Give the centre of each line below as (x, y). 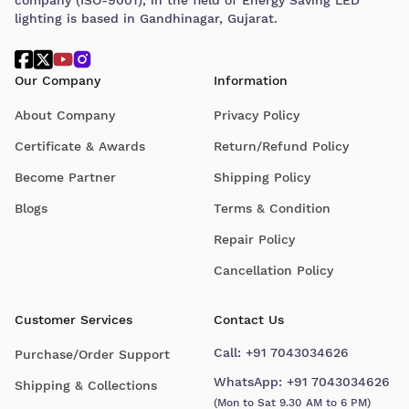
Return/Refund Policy (281, 146)
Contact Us (249, 319)
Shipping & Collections (86, 385)
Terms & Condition (272, 208)
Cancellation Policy (273, 270)
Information (251, 80)
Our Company (58, 80)
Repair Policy (254, 239)
